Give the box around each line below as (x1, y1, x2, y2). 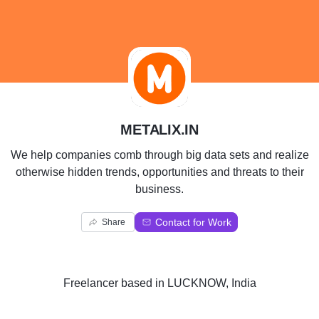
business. (135, 183, 184, 195)
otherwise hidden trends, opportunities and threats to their (15, 166, 304, 178)
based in (117, 277, 167, 289)
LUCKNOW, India (167, 277, 256, 289)
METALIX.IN (120, 122, 199, 137)
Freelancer (63, 277, 118, 289)
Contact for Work (155, 216, 231, 228)
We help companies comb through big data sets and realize (10, 149, 309, 161)
